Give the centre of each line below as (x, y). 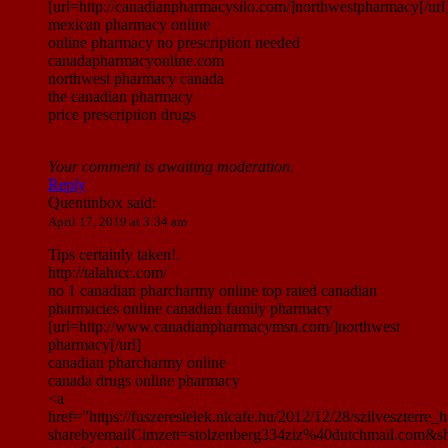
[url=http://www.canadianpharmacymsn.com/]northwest (224, 327)
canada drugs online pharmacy (144, 381)
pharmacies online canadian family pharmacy (190, 309)
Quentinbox (87, 203)
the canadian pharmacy (120, 97)
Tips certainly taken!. (114, 255)
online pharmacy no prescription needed (174, 43)
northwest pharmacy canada (136, 79)
